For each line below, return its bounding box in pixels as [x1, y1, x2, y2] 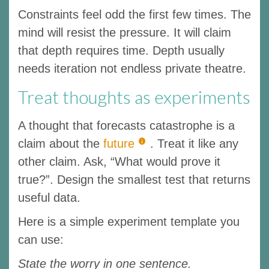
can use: [18, 232, 64, 246]
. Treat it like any [150, 136, 238, 150]
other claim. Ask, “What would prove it [18, 154, 220, 168]
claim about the [18, 136, 103, 150]
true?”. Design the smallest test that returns [18, 172, 250, 186]
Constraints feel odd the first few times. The [18, 7, 251, 21]
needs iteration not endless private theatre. [18, 61, 246, 75]
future [103, 136, 134, 150]
